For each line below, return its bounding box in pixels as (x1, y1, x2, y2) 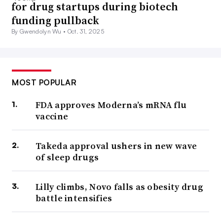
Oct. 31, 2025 (67, 28, 104, 36)
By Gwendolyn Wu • (11, 28, 68, 36)
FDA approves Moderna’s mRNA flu (36, 99, 187, 111)
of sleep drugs (36, 151, 99, 164)
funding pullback (11, 13, 99, 28)
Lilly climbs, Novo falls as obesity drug (36, 181, 203, 193)
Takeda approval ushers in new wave (36, 140, 197, 152)
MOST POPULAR (12, 77, 76, 88)
